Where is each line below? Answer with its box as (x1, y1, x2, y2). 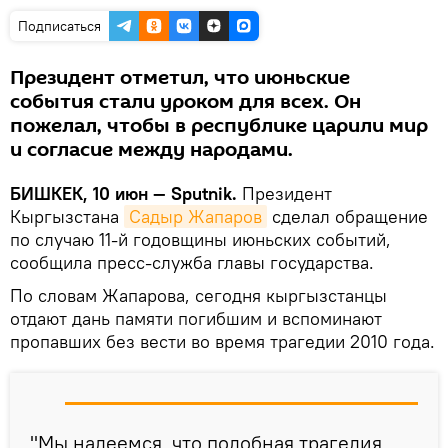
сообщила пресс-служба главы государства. (10, 251, 374, 275)
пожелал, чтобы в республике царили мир (10, 112, 428, 141)
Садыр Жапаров (129, 205, 262, 229)
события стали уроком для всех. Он (10, 88, 361, 117)
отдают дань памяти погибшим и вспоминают (10, 307, 382, 331)
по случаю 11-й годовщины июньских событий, (10, 228, 391, 252)
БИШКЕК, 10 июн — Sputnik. (10, 182, 237, 206)
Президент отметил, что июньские (10, 64, 350, 93)
